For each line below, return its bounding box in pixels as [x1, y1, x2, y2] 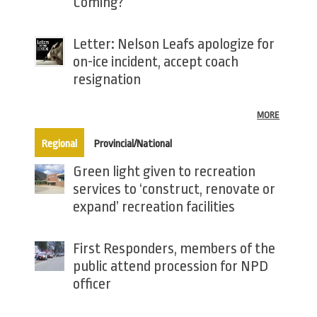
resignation [72, 70, 141, 88]
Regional [41, 137, 77, 150]
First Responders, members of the [72, 239, 275, 257]
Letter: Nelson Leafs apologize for [72, 35, 275, 52]
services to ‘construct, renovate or [72, 180, 275, 197]
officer [72, 275, 111, 292]
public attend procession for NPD [72, 257, 268, 275]
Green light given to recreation [72, 162, 255, 180]
